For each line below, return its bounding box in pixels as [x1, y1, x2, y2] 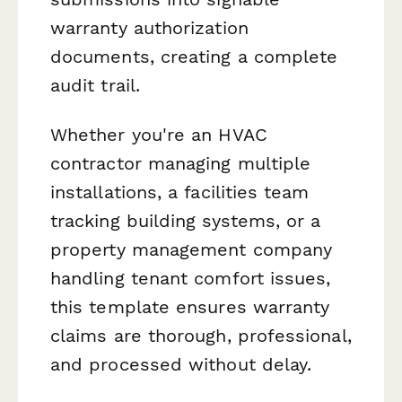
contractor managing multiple [50, 153, 311, 175]
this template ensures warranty [50, 296, 330, 319]
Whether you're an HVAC [50, 124, 267, 146]
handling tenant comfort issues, [50, 267, 331, 290]
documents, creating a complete [50, 46, 338, 68]
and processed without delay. [50, 354, 312, 376]
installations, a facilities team [50, 181, 310, 204]
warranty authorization [50, 17, 249, 39]
